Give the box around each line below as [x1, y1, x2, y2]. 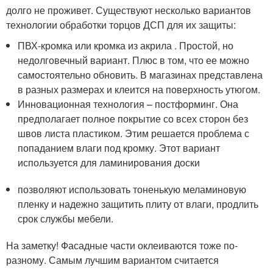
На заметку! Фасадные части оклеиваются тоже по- [6, 238, 238, 252]
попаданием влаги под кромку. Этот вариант [18, 141, 221, 155]
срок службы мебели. [18, 211, 114, 225]
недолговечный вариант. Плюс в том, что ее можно [18, 53, 250, 67]
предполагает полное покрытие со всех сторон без [18, 112, 249, 126]
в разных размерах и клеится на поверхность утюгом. [18, 82, 261, 96]
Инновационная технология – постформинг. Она [18, 97, 239, 111]
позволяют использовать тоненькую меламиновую [18, 182, 247, 196]
